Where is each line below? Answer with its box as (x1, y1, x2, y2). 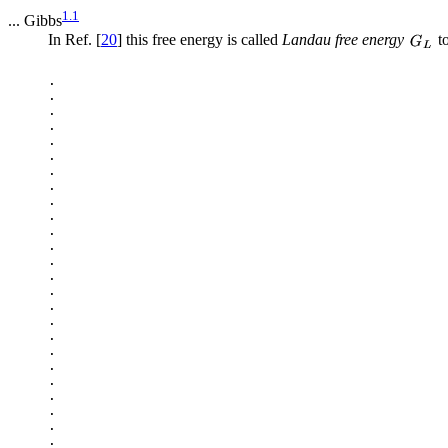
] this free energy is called (117, 31, 282, 49)
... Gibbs (8, 12, 62, 30)
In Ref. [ (48, 31, 101, 49)
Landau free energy (282, 31, 404, 49)
